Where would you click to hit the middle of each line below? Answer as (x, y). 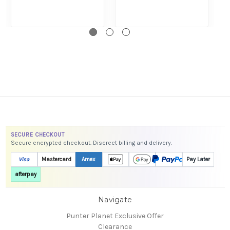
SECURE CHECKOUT (37, 135)
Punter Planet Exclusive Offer (115, 216)
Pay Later (198, 159)
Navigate (115, 199)
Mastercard (56, 159)
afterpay (25, 174)
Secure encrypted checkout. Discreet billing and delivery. (91, 142)
